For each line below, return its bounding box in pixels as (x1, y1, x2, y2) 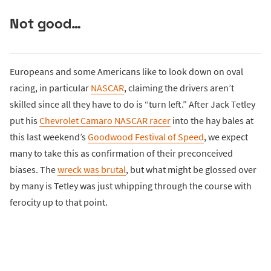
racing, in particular (10, 81, 91, 94)
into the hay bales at (171, 114, 253, 126)
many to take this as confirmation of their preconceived (10, 146, 233, 159)
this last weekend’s (10, 130, 88, 143)
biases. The (10, 163, 57, 175)
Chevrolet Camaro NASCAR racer (39, 114, 171, 126)
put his (10, 114, 39, 126)
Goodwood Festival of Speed (88, 130, 204, 143)
